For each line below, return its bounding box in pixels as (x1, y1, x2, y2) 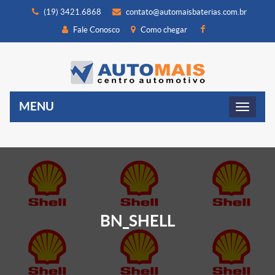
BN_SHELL (100, 211, 175, 230)
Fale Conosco (71, 25, 120, 34)
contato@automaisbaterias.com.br (125, 7, 247, 17)
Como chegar (139, 25, 187, 34)
